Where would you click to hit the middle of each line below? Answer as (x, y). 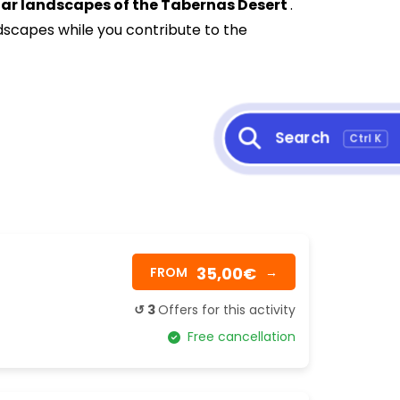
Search (302, 138)
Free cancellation (238, 337)
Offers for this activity (227, 310)
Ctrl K (366, 138)
